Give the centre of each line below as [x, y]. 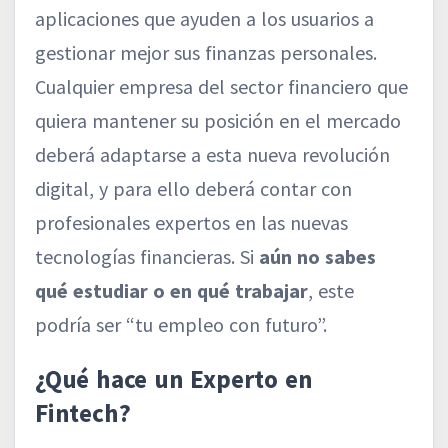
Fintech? [83, 413]
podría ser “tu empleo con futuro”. [181, 325]
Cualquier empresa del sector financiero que [221, 87]
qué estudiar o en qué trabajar [171, 291]
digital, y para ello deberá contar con [193, 189]
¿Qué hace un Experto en [174, 379]
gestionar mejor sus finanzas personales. [206, 53]
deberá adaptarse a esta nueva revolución [212, 155]
